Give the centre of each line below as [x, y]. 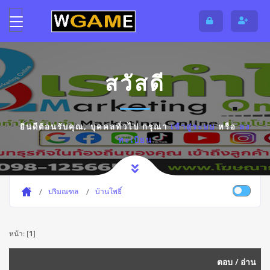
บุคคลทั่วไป [115, 127]
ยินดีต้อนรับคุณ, [55, 127]
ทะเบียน [135, 140]
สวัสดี [135, 83]
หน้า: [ [19, 233]
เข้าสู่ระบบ [193, 127]
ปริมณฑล [63, 191]
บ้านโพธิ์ [108, 191]
